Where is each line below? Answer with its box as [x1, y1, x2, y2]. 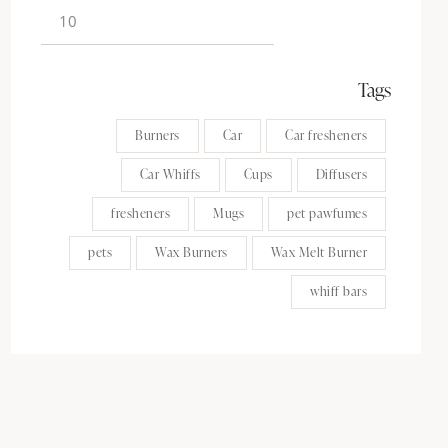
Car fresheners [285, 125, 367, 144]
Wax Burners [155, 242, 228, 261]
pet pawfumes [287, 203, 367, 222]
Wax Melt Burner [270, 242, 367, 261]
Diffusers [315, 164, 367, 183]
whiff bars [310, 281, 367, 300]
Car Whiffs [139, 164, 201, 183]
